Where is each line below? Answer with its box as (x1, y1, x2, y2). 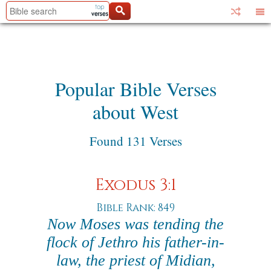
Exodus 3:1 (95, 175, 176, 196)
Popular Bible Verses (54, 76, 217, 102)
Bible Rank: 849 (96, 201, 175, 215)
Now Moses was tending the (47, 215, 224, 233)
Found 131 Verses (89, 132, 182, 149)
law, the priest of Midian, (56, 252, 215, 269)
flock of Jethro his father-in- (47, 233, 224, 251)
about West (93, 99, 178, 125)
